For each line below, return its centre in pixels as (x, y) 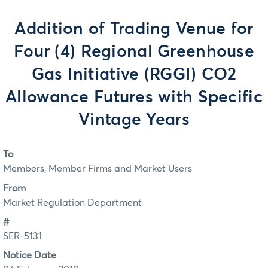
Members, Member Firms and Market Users (98, 169)
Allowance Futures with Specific (134, 98)
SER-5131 (22, 237)
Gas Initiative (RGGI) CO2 (134, 75)
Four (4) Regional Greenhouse (134, 52)
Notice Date (30, 256)
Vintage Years (134, 120)
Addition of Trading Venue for (134, 29)
